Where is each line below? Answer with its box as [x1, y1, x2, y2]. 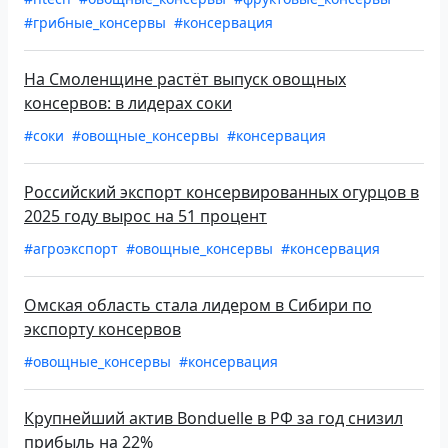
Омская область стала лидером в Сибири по [24, 294, 372, 317]
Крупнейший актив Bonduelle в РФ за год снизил [24, 407, 403, 430]
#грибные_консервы [24, 13, 170, 33]
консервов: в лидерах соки [24, 92, 232, 115]
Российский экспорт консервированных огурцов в [24, 181, 419, 204]
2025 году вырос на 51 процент [24, 205, 267, 228]
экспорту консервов [24, 318, 181, 341]
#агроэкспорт [24, 239, 122, 259]
